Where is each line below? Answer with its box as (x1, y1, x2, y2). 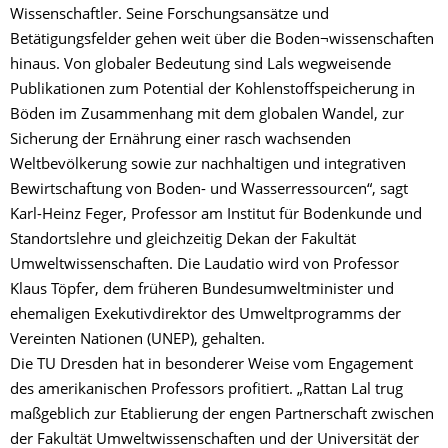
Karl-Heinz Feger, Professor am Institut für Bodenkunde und (10, 208, 422, 223)
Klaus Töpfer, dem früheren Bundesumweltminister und (10, 283, 394, 298)
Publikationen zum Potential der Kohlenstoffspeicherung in (10, 83, 415, 98)
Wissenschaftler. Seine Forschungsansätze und (10, 8, 329, 23)
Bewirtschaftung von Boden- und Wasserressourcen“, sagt (10, 183, 412, 198)
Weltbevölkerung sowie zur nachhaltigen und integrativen (10, 158, 406, 173)
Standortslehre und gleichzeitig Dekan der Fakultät (10, 233, 356, 248)
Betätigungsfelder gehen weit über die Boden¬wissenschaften (10, 33, 434, 48)
